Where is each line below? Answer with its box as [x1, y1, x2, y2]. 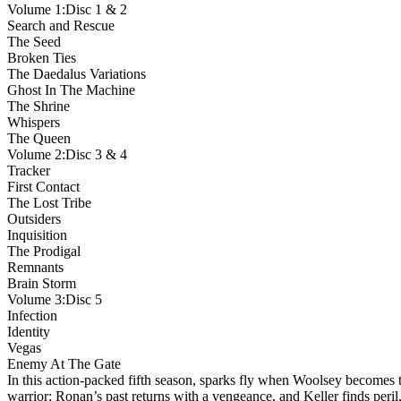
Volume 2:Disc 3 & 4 [7, 146, 127, 162]
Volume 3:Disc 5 [7, 291, 102, 307]
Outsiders [7, 210, 61, 226]
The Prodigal [7, 243, 81, 259]
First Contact [7, 178, 80, 194]
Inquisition [7, 226, 67, 243]
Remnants [7, 259, 64, 275]
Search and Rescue [7, 17, 115, 33]
